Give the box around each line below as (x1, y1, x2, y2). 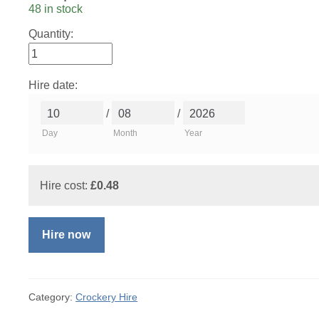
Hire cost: (40, 179, 91, 192)
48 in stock (28, 3, 83, 16)
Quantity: (28, 28, 74, 41)
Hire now (42, 229, 91, 241)
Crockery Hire (75, 291, 138, 303)
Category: (28, 291, 76, 303)
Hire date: (28, 79, 78, 92)
